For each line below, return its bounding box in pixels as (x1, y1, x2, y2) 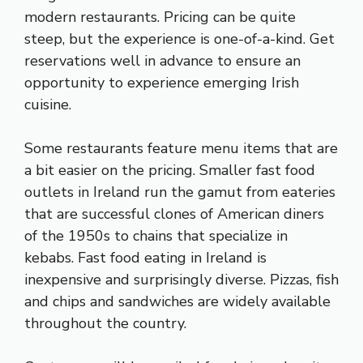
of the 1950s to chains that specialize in (24, 226, 288, 246)
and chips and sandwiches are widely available (24, 292, 331, 312)
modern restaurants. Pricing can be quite (24, 7, 296, 28)
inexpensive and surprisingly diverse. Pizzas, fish (24, 270, 339, 290)
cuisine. (24, 95, 71, 115)
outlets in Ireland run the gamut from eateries (24, 182, 335, 203)
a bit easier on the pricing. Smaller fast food (24, 160, 315, 181)
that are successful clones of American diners (24, 204, 324, 224)
